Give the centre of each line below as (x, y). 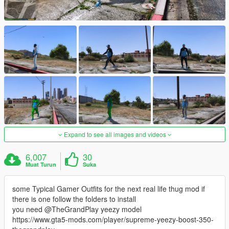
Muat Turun (41, 165)
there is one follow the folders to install (74, 199)
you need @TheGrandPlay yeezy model (77, 209)
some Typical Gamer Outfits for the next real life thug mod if (109, 189)
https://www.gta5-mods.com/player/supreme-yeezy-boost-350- (113, 220)
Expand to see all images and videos (115, 134)
